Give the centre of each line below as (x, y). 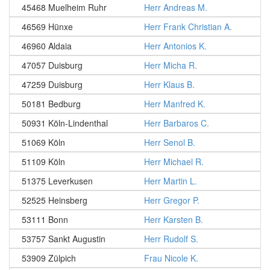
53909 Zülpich (49, 258)
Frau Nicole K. (171, 258)
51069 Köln (43, 142)
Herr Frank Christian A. (188, 27)
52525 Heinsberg (55, 200)
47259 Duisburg (52, 84)
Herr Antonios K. (175, 46)
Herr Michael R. (174, 162)
